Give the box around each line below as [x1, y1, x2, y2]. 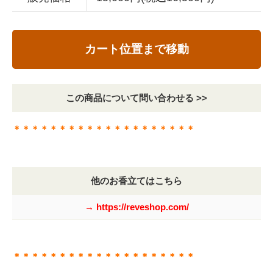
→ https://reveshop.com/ [84, 202, 189, 213]
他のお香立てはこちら [91, 175, 182, 186]
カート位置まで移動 [84, 43, 189, 56]
